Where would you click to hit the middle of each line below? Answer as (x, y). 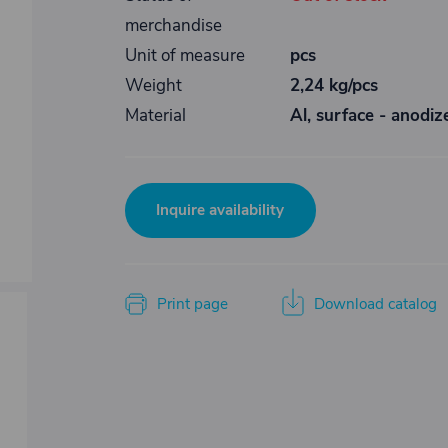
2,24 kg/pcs (333, 85)
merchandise (173, 25)
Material (155, 115)
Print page (192, 304)
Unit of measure (184, 55)
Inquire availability (220, 210)
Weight (153, 85)
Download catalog (375, 304)
